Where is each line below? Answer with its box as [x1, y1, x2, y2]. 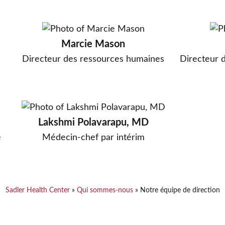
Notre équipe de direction [140, 187, 220, 194]
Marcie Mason [61, 39, 125, 49]
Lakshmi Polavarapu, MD [38, 118, 149, 128]
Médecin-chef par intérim [42, 133, 145, 142]
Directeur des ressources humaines [22, 55, 164, 63]
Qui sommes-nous [76, 187, 133, 194]
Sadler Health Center [5, 187, 70, 194]
